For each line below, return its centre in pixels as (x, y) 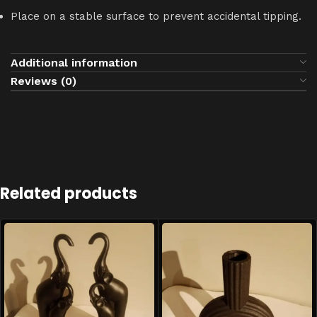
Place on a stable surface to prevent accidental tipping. (156, 16)
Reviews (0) (44, 81)
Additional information (74, 62)
